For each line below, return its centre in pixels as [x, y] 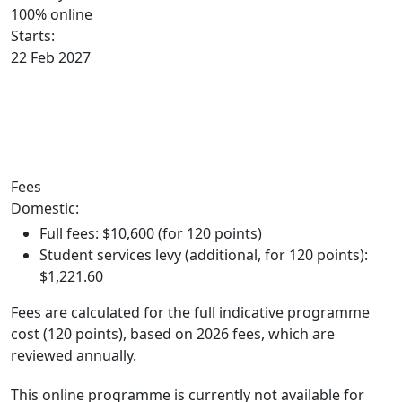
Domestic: [45, 208]
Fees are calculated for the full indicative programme [190, 312]
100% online [52, 14]
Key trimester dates [69, 122]
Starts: [33, 36]
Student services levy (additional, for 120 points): [204, 255]
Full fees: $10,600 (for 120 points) [151, 233]
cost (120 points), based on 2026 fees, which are [173, 334]
